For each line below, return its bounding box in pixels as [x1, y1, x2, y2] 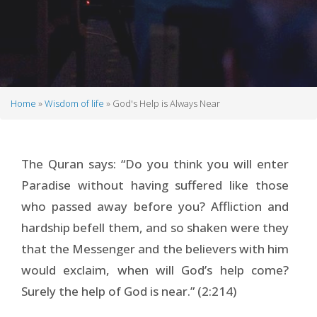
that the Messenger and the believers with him [21, 240, 289, 257]
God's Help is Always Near [110, 97, 220, 110]
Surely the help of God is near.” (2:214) [21, 282, 236, 299]
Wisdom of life [45, 97, 104, 110]
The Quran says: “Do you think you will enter [21, 155, 289, 172]
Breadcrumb [11, 106, 113, 131]
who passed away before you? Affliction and [21, 197, 289, 214]
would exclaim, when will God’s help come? [21, 261, 289, 278]
